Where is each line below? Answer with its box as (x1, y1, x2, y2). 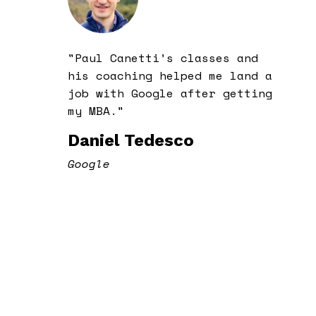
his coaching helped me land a (67, 66, 272, 84)
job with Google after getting (67, 84, 272, 102)
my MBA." (67, 102, 124, 119)
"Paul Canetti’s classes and (67, 49, 258, 66)
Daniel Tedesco (67, 130, 194, 150)
